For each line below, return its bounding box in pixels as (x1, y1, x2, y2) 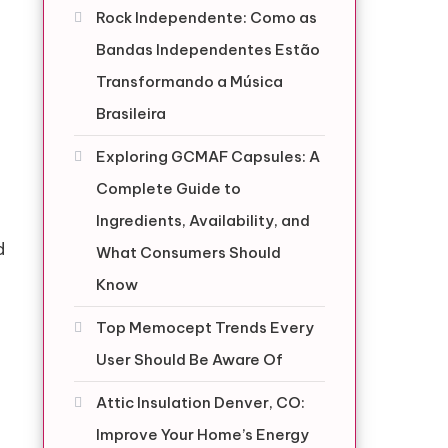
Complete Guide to (95, 179, 241, 198)
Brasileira (95, 104, 166, 123)
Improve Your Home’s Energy (95, 425, 309, 444)
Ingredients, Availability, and (95, 211, 310, 230)
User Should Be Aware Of (95, 350, 283, 369)
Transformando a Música (95, 72, 283, 91)
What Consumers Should (95, 243, 281, 262)
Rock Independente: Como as (95, 8, 317, 27)
